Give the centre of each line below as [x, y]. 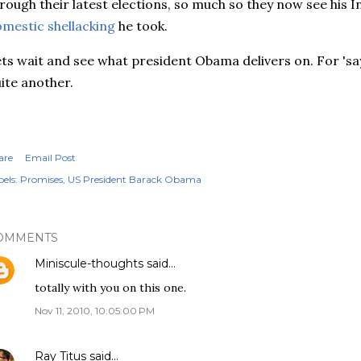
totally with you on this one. [110, 288]
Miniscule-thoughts [89, 263]
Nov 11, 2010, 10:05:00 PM [95, 311]
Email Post [50, 158]
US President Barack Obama [135, 179]
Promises [41, 179]
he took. [141, 26]
